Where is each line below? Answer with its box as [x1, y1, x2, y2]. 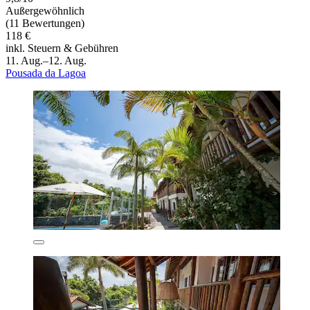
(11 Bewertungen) [6, 17, 84, 29]
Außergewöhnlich [6, 4, 84, 17]
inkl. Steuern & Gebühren [6, 42, 118, 54]
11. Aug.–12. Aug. [6, 54, 86, 66]
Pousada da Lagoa [6, 66, 86, 79]
